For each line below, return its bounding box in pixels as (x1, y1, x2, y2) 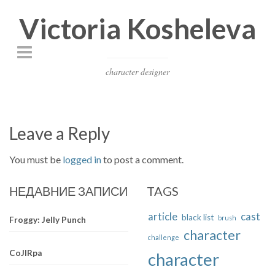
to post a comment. (101, 153, 184, 165)
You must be (9, 153, 63, 165)
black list (182, 212, 214, 222)
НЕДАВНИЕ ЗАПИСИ (9, 183, 128, 198)
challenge (148, 233, 179, 241)
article (148, 209, 177, 223)
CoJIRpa (9, 247, 42, 258)
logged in (63, 153, 101, 165)
